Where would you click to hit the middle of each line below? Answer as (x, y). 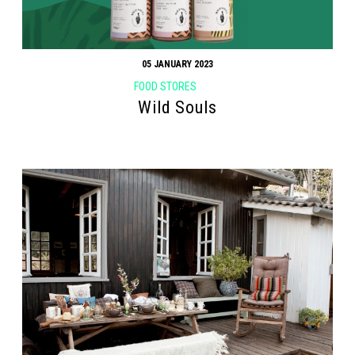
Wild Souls (177, 108)
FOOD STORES (165, 86)
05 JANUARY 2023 (177, 64)
